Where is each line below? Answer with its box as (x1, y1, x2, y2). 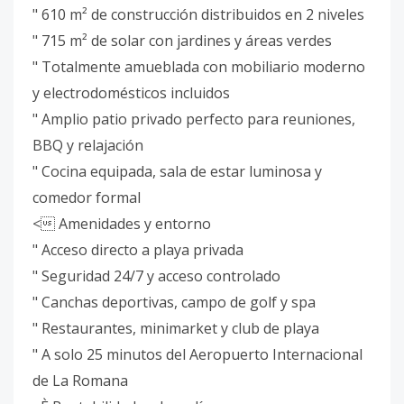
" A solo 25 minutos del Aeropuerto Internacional (32, 344, 363, 364)
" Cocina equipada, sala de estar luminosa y (32, 161, 322, 181)
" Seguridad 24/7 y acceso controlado (32, 266, 280, 286)
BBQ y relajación (32, 135, 143, 155)
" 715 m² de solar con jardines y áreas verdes (32, 31, 332, 50)
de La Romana (32, 371, 128, 390)
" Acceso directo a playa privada (32, 240, 243, 260)
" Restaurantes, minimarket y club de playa (32, 318, 319, 338)
